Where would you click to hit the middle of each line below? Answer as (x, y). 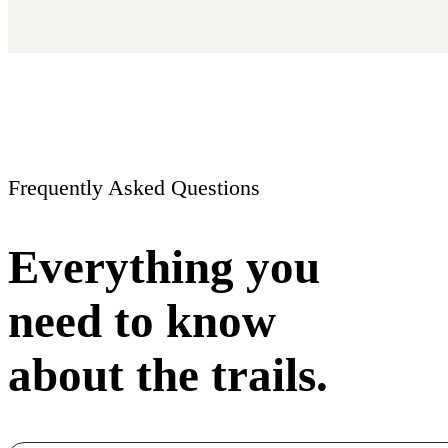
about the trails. (168, 375)
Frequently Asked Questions (134, 188)
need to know (142, 321)
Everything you (164, 267)
